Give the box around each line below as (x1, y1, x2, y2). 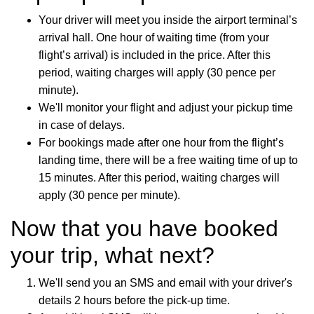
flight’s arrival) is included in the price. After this (39, 49, 271, 61)
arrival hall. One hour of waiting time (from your (39, 32, 269, 43)
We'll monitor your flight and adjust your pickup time (39, 102, 293, 114)
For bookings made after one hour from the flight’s (39, 137, 284, 149)
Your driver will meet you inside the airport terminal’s (39, 14, 297, 26)
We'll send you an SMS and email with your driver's (39, 277, 292, 289)
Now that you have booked (11, 216, 278, 241)
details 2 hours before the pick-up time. (39, 294, 230, 306)
